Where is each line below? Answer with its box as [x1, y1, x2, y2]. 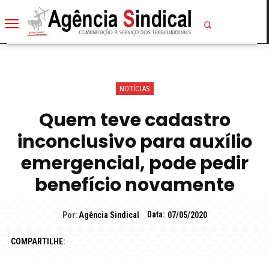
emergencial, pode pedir [20, 150, 249, 176]
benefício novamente [34, 172, 235, 198]
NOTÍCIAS [119, 83, 150, 93]
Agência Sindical [78, 210, 139, 220]
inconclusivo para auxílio [17, 128, 252, 154]
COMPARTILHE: [10, 236, 65, 246]
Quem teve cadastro [38, 107, 231, 133]
